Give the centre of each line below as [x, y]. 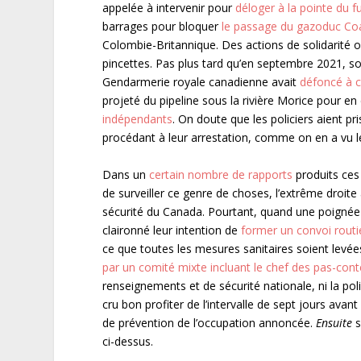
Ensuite [334, 322]
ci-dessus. [128, 341]
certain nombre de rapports [223, 174]
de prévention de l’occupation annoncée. [210, 322]
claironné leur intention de [172, 230]
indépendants [138, 119]
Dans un [126, 174]
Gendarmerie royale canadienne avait [201, 82]
